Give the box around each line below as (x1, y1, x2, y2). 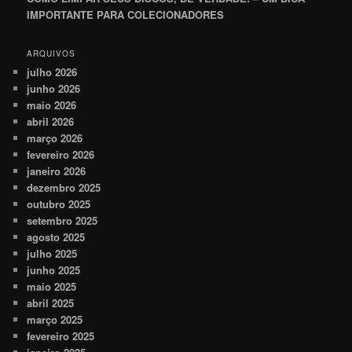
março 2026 (27, 130, 83, 146)
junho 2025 (27, 262, 81, 278)
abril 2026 (27, 114, 75, 130)
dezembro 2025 (27, 180, 101, 196)
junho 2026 (27, 81, 81, 97)
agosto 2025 (27, 229, 86, 245)
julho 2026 (27, 64, 78, 80)
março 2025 (27, 312, 83, 328)
